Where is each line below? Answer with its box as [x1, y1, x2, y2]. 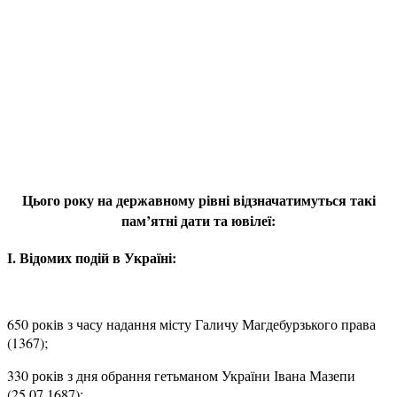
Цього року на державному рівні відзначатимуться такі [21, 190, 376, 211]
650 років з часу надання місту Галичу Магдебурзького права [7, 315, 376, 334]
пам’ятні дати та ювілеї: [121, 210, 276, 231]
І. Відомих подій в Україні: [7, 247, 176, 269]
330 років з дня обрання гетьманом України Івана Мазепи [7, 366, 355, 385]
